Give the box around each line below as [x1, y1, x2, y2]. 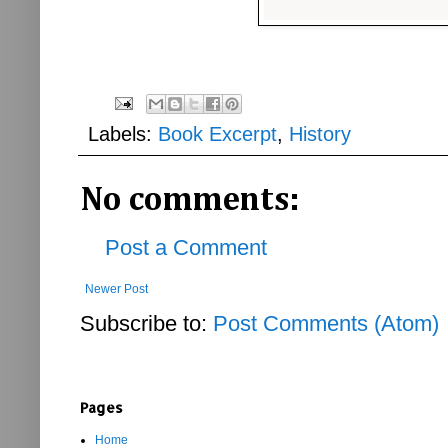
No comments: [80, 183, 300, 218]
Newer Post [85, 281, 148, 296]
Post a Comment [105, 234, 267, 260]
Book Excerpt [158, 122, 277, 145]
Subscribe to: [80, 310, 213, 336]
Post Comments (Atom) [213, 310, 439, 336]
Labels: [88, 122, 158, 145]
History [289, 122, 351, 145]
